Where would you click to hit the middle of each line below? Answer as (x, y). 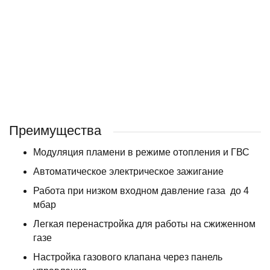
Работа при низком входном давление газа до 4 (141, 191)
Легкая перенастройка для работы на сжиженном (144, 224)
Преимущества (55, 130)
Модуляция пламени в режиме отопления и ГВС (141, 152)
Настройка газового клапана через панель (128, 257)
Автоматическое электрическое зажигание (128, 171)
